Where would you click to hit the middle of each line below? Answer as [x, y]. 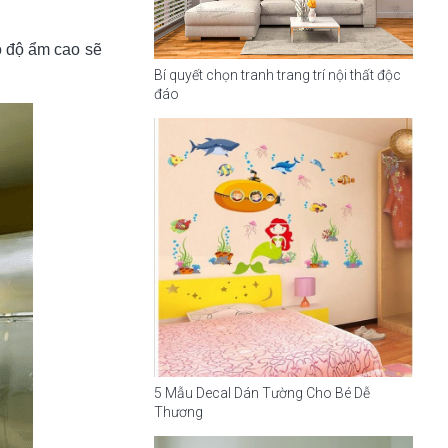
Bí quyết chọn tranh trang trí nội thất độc [277, 74]
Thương [178, 412]
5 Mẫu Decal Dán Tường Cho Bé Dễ [261, 393]
